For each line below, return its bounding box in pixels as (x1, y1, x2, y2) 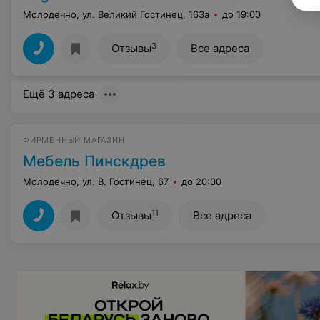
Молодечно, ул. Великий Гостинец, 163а (23, 9, 209, 20)
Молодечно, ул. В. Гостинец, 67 (23, 176, 169, 187)
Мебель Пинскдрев (23, 152, 166, 170)
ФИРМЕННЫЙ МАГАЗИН (23, 135, 125, 145)
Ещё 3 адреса (23, 87, 94, 101)
